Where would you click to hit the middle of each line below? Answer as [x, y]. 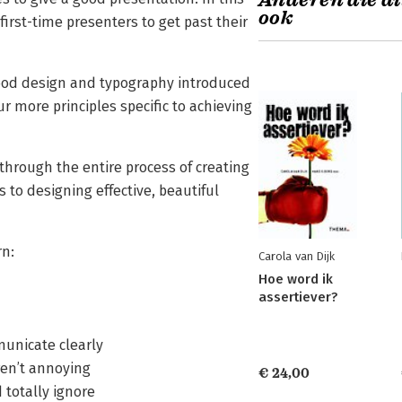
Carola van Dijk [297, 256]
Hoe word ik [296, 279]
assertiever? [298, 297]
